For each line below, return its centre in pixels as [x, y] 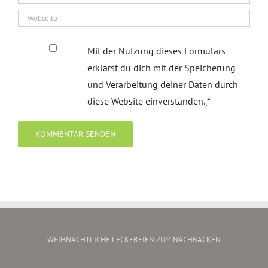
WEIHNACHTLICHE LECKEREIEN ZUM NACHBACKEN [134, 239]
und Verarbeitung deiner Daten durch [162, 84]
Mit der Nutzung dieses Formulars [156, 51]
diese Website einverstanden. [147, 101]
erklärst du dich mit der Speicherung [161, 67]
